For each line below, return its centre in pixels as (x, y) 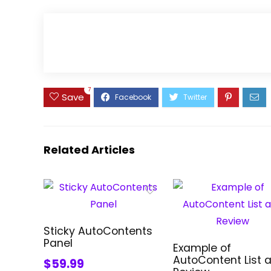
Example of (202, 248)
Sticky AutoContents (98, 231)
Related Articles (89, 150)
